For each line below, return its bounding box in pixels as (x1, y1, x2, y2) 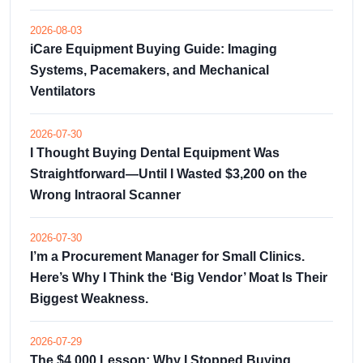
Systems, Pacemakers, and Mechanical (30, 62, 269, 77)
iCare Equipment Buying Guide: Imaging (30, 41, 277, 56)
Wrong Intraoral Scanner (30, 187, 181, 202)
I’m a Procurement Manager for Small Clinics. (30, 249, 305, 263)
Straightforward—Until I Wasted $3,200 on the (30, 166, 307, 181)
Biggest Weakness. (30, 291, 148, 305)
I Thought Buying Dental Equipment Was (30, 145, 280, 160)
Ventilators (30, 83, 96, 98)
